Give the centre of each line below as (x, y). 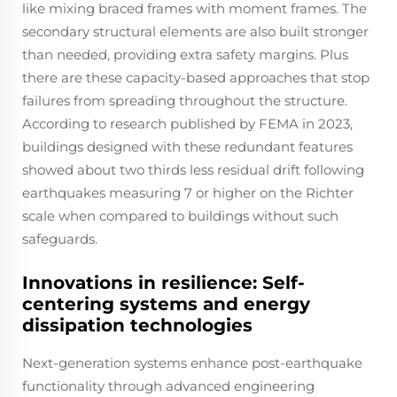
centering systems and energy (166, 304)
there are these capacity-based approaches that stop (196, 77)
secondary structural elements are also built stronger (195, 31)
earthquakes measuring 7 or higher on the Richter (188, 192)
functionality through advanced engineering (168, 385)
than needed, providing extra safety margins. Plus (185, 54)
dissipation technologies (137, 325)
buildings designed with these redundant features (187, 146)
